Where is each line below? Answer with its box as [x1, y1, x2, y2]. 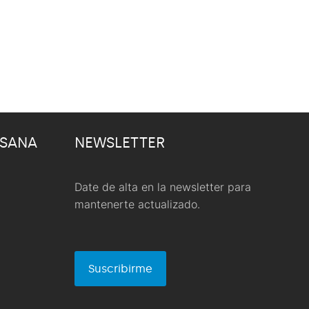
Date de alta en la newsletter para [74, 179, 251, 194]
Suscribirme [88, 261, 152, 275]
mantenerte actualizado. [74, 197, 200, 211]
